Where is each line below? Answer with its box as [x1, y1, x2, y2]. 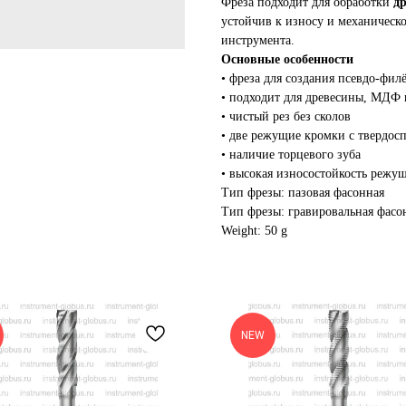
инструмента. [221, 33, 295, 47]
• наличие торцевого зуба [221, 147, 361, 161]
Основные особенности [221, 52, 353, 66]
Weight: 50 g [221, 223, 287, 237]
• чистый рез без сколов [221, 109, 351, 123]
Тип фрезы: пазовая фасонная [221, 185, 384, 199]
